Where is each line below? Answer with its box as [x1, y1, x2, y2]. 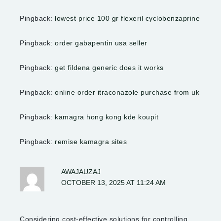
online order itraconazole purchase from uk [55, 88, 199, 97]
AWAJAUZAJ [61, 168, 101, 176]
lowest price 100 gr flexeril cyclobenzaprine [55, 14, 200, 23]
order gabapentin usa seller [55, 39, 147, 47]
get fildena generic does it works [55, 64, 164, 72]
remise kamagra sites [55, 138, 127, 146]
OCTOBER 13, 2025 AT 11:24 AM [61, 179, 166, 187]
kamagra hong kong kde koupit [55, 113, 158, 121]
